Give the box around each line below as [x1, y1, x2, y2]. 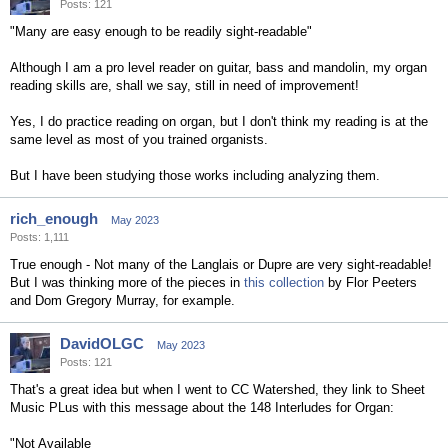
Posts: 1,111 [10, 231, 69, 243]
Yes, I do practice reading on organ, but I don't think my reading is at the [10, 114, 428, 129]
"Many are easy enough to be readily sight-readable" [10, 24, 312, 39]
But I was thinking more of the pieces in [10, 275, 244, 290]
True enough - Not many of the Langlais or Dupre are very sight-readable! [10, 257, 432, 272]
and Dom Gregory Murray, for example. [10, 293, 235, 308]
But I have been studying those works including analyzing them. [10, 168, 380, 183]
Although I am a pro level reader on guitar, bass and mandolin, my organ [10, 60, 427, 75]
